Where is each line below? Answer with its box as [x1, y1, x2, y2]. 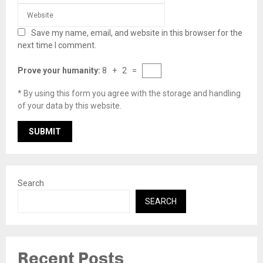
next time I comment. [18, 41, 96, 50]
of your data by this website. [18, 101, 122, 111]
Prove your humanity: [18, 66, 102, 76]
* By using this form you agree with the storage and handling [18, 89, 241, 99]
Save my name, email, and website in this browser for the [31, 28, 242, 38]
